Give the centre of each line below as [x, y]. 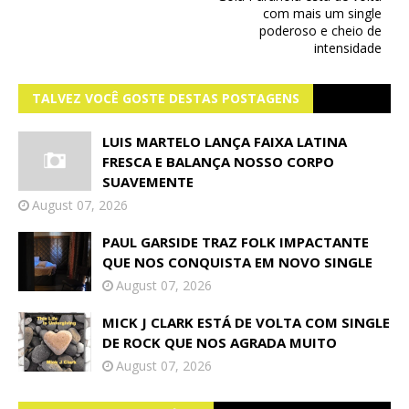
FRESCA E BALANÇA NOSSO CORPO [218, 162]
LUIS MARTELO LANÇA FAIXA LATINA [225, 142]
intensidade [348, 48]
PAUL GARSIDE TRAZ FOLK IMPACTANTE [236, 242]
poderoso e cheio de [320, 31]
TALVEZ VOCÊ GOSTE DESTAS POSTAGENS [166, 98]
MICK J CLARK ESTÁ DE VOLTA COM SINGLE [246, 322]
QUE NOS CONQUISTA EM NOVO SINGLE [237, 262]
